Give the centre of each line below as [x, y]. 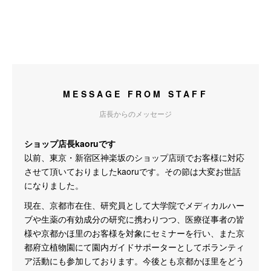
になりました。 [54, 185]
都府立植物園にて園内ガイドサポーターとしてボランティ [134, 247]
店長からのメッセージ [135, 113]
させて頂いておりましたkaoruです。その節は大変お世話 [132, 171]
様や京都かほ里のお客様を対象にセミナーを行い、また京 [134, 233]
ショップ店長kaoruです [70, 143]
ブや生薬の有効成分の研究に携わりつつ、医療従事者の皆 [134, 219]
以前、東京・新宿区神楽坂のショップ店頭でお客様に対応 [134, 157]
